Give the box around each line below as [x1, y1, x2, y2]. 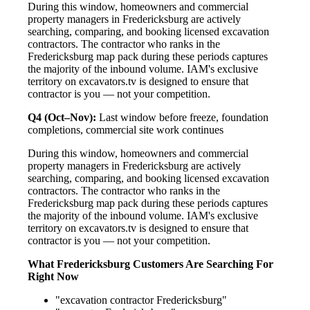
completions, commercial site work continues [28, 123, 224, 136]
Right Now [28, 270, 79, 282]
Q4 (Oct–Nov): [28, 111, 96, 123]
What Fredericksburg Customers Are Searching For [28, 257, 273, 270]
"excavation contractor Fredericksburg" [55, 293, 227, 306]
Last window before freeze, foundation [96, 111, 268, 123]
